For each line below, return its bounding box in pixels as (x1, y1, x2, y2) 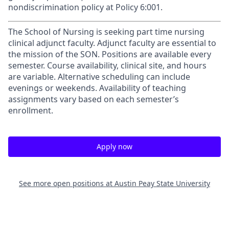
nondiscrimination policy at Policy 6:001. (8, 2, 163, 13)
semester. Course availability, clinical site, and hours (8, 60, 207, 71)
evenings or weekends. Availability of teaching (8, 82, 186, 94)
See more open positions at (19, 178, 114, 188)
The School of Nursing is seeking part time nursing (8, 26, 204, 37)
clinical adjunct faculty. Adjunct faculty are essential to (8, 37, 216, 49)
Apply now (97, 142, 132, 151)
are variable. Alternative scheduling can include (8, 71, 190, 82)
